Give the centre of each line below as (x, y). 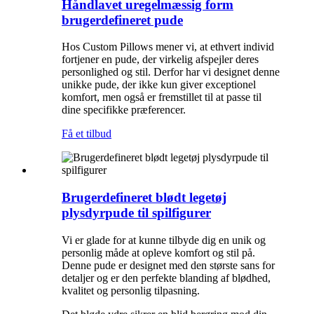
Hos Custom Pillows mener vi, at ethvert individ (168, 47)
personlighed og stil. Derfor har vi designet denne (171, 72)
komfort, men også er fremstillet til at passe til (162, 97)
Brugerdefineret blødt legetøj (144, 198)
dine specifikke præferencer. (124, 110)
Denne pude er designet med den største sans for (168, 265)
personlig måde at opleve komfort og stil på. (158, 252)
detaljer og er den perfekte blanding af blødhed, (166, 278)
